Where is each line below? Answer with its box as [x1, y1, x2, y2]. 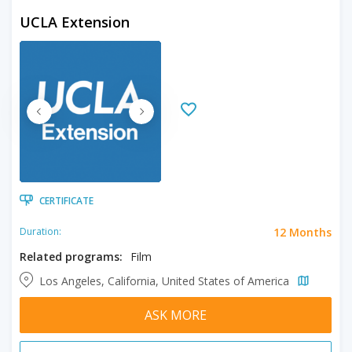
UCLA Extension [20, 12, 130, 31]
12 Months [273, 224, 332, 240]
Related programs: [20, 248, 123, 264]
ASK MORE [145, 306, 207, 324]
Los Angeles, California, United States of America [39, 273, 292, 288]
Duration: [20, 225, 61, 238]
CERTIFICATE [39, 193, 93, 207]
